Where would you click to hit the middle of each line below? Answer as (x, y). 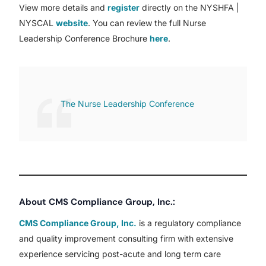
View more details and (64, 8)
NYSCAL (38, 23)
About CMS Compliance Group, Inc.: (97, 202)
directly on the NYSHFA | (190, 8)
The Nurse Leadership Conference (128, 104)
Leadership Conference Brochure (85, 39)
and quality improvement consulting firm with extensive (126, 239)
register (124, 8)
